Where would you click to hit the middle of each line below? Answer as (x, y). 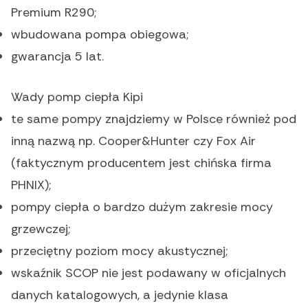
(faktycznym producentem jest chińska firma (141, 163)
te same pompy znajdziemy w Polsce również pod (154, 119)
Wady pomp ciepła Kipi (77, 97)
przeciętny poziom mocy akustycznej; (119, 251)
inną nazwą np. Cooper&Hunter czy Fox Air (133, 141)
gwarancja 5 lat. (57, 57)
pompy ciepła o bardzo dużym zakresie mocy (142, 207)
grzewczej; (41, 229)
